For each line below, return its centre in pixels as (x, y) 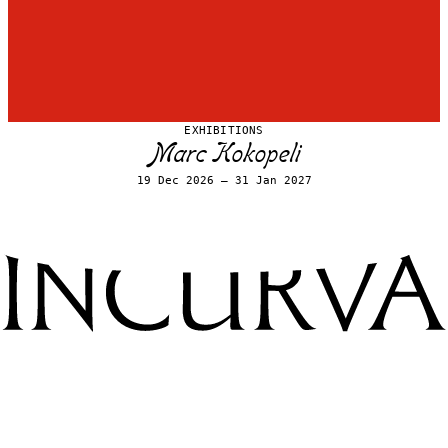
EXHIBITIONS (224, 130)
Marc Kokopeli (224, 154)
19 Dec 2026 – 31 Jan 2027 (224, 180)
